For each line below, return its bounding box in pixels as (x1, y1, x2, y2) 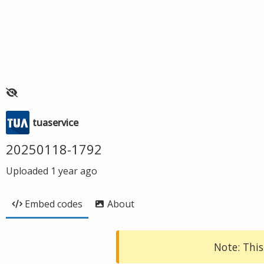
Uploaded (6, 164, 51, 177)
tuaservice (32, 116, 78, 129)
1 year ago (51, 164, 97, 177)
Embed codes (25, 197, 82, 210)
